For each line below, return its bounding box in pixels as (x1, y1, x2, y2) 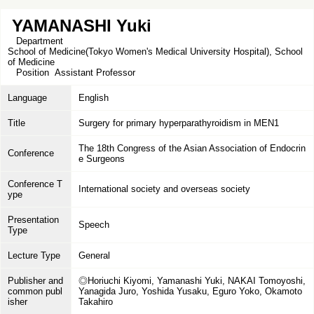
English (78, 93, 109, 103)
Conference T (8, 179, 62, 189)
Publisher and (8, 275, 63, 286)
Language (8, 93, 47, 103)
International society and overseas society (78, 184, 250, 194)
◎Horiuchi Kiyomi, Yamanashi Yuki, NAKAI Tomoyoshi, (78, 275, 306, 286)
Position (8, 67, 55, 78)
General (78, 250, 110, 261)
